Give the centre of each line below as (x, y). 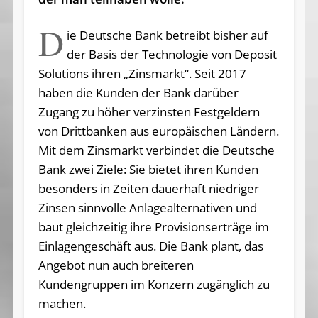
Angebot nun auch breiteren (116, 265)
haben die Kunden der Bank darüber (138, 92)
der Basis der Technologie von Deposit (172, 54)
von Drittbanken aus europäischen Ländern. (158, 131)
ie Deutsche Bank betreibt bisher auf (168, 35)
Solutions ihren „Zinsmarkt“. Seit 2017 (142, 73)
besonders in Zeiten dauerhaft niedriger (148, 188)
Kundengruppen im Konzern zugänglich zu (154, 284)
